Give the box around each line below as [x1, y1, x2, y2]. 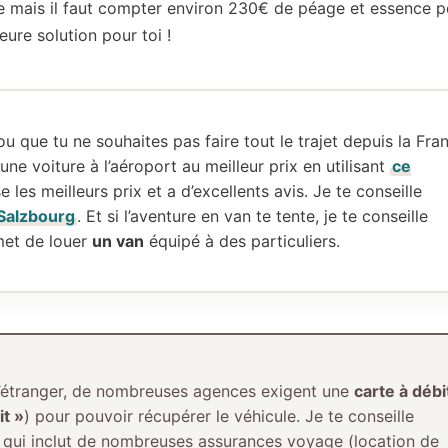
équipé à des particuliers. [144, 230, 340, 251]
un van [92, 230, 144, 251]
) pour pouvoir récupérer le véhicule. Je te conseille [23, 405, 414, 426]
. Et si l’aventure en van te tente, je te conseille [77, 205, 428, 226]
